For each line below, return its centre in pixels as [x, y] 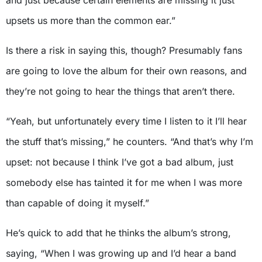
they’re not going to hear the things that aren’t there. [120, 91]
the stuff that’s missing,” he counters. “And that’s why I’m [130, 141]
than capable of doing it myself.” [77, 203]
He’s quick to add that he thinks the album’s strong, [118, 232]
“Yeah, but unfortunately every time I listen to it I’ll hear [126, 121]
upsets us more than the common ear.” [91, 20]
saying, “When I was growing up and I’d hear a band [121, 253]
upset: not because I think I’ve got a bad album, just [120, 162]
